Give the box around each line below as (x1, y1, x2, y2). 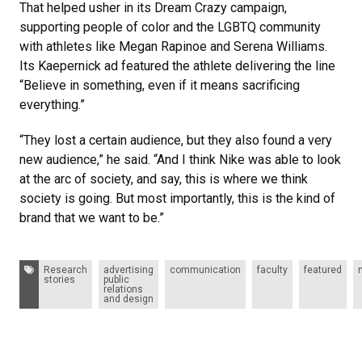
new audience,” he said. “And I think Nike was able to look (19, 152, 341, 168)
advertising (103, 264, 154, 276)
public (103, 274, 129, 286)
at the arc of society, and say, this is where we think (19, 171, 308, 187)
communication (170, 264, 241, 276)
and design (103, 293, 154, 305)
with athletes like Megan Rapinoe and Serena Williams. (19, 39, 327, 55)
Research (44, 264, 87, 276)
